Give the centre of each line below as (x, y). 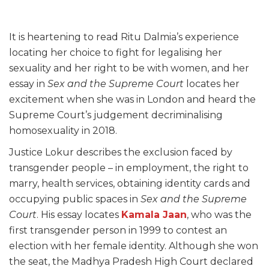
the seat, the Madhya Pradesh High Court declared (131, 261)
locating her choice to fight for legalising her (116, 53)
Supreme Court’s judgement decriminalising (116, 115)
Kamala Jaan (154, 215)
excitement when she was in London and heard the (132, 99)
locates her (212, 84)
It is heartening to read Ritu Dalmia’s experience (124, 37)
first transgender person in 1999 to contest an (118, 230)
